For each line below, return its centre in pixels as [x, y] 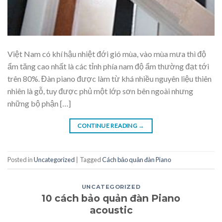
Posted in [21, 160]
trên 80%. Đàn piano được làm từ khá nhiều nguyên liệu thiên [110, 78]
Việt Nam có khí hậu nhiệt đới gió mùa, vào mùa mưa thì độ [107, 54]
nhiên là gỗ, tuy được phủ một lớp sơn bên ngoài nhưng [100, 91]
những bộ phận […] [39, 103]
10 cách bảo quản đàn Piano [111, 198]
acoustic [111, 210]
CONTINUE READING [108, 125]
